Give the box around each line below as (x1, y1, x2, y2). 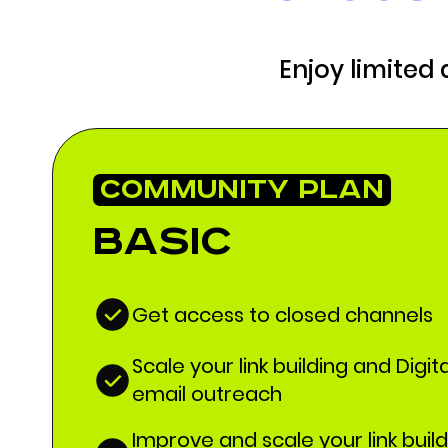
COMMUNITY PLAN (100, 174, 384, 206)
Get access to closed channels (132, 300, 433, 329)
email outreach (132, 380, 282, 408)
